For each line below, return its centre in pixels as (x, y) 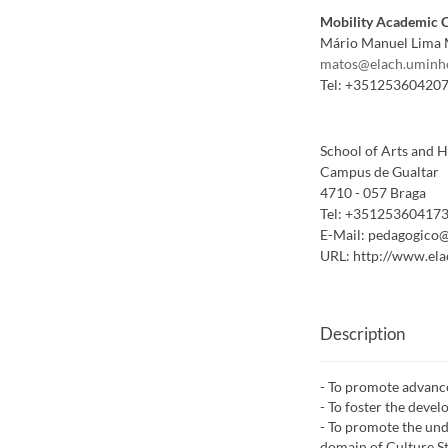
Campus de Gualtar (379, 172)
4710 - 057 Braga (372, 193)
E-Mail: (343, 235)
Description (362, 334)
